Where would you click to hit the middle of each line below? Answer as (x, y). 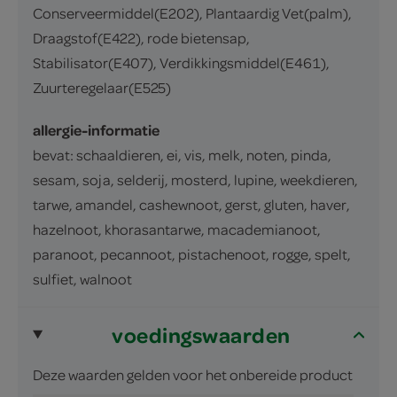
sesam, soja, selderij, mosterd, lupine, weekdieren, (195, 179)
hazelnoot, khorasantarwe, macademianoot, (177, 229)
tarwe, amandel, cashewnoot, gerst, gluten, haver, (191, 204)
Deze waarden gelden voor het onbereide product (193, 374)
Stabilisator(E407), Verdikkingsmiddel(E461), (181, 62)
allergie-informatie (96, 129)
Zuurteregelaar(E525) (102, 87)
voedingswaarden (201, 335)
